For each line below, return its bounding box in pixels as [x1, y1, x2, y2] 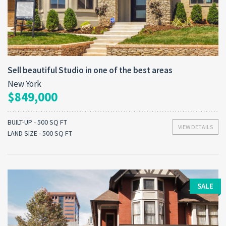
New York [8, 78, 41, 89]
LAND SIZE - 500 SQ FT [8, 128, 72, 138]
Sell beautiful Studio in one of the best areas [8, 64, 173, 76]
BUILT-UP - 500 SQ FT [8, 117, 67, 127]
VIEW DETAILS [178, 123, 213, 131]
